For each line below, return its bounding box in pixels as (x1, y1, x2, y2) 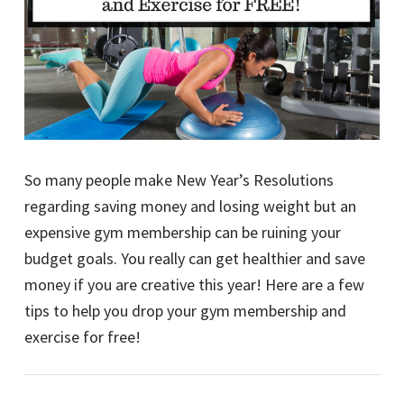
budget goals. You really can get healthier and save (24, 247, 365, 269)
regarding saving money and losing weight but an (24, 195, 356, 216)
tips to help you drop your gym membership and (24, 299, 346, 321)
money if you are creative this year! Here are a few (24, 273, 364, 295)
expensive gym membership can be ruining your (24, 221, 341, 243)
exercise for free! (24, 326, 141, 347)
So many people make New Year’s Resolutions (24, 169, 334, 190)
